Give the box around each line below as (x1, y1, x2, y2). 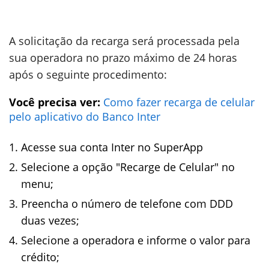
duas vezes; (21, 213, 79, 228)
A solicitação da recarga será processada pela (9, 34, 240, 49)
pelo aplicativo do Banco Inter (9, 109, 160, 124)
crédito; (21, 250, 59, 265)
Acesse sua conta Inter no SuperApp (21, 140, 203, 155)
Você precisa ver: (9, 95, 103, 110)
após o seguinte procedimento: (9, 67, 167, 82)
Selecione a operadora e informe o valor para (21, 233, 250, 248)
